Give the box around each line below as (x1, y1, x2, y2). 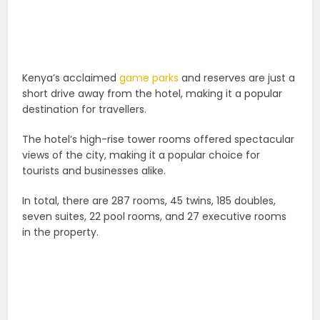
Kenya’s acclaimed (22, 71, 120, 86)
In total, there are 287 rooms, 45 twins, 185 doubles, (22, 194, 276, 209)
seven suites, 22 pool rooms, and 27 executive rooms (22, 209, 287, 224)
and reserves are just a (179, 71, 296, 86)
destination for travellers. (22, 102, 147, 117)
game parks (119, 71, 179, 86)
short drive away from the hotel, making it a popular (22, 86, 283, 101)
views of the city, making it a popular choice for (22, 148, 261, 163)
